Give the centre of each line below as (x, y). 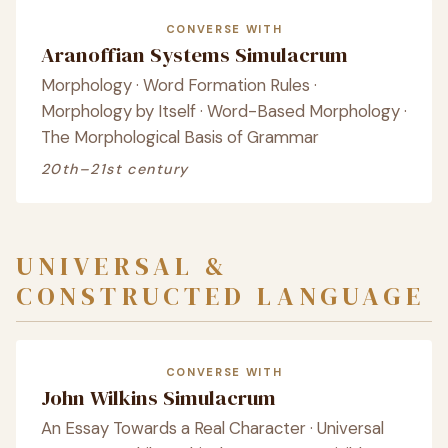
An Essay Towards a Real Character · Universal (212, 428)
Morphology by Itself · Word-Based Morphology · (224, 111)
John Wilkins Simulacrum (158, 397)
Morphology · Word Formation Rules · (179, 85)
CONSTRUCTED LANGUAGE (221, 296)
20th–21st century (115, 169)
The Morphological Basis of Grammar (180, 137)
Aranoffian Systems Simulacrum (194, 54)
